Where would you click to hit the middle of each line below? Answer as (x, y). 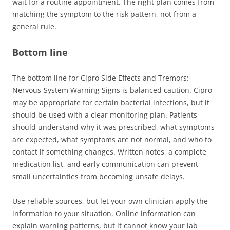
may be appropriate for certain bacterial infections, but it (111, 102)
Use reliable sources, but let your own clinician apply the (110, 201)
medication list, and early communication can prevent (105, 164)
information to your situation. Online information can (104, 213)
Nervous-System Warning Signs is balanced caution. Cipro (112, 90)
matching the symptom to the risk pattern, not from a (104, 14)
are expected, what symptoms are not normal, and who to (112, 139)
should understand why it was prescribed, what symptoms (113, 127)
